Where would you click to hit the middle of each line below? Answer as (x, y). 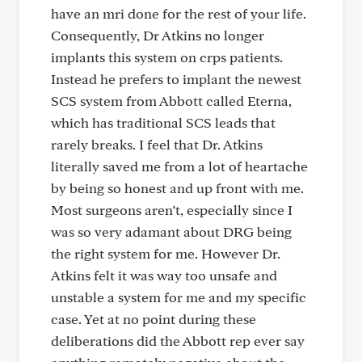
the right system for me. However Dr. (166, 253)
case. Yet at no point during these (154, 319)
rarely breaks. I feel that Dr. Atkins (157, 144)
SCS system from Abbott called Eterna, (171, 101)
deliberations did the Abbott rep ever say (178, 341)
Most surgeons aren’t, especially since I (172, 210)
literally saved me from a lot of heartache (179, 166)
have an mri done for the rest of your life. (179, 13)
